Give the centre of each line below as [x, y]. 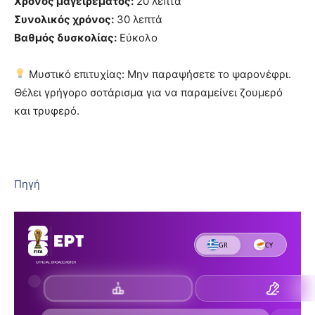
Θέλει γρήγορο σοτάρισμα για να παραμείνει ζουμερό [148, 92]
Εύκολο [137, 37]
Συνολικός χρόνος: [64, 19]
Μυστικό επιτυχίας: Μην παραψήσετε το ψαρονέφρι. [159, 74]
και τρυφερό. [47, 110]
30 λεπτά [138, 19]
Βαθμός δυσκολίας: [65, 37]
